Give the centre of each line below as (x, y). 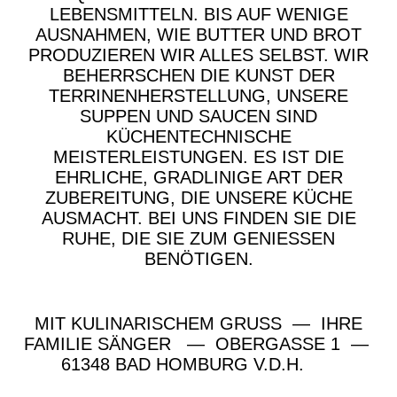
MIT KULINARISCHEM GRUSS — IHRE (198, 324)
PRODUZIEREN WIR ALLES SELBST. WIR (198, 55)
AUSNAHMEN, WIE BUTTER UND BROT (198, 35)
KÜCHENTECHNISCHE (198, 137)
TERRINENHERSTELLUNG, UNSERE (198, 96)
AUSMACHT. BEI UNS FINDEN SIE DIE (198, 218)
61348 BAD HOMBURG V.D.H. (198, 365)
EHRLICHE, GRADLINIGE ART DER (198, 178)
